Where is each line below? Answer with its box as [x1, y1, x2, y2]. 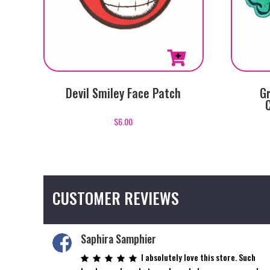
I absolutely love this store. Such [141, 250, 256, 263]
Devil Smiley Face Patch [66, 84, 181, 102]
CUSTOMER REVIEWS [52, 186, 179, 210]
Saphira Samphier [81, 230, 157, 246]
